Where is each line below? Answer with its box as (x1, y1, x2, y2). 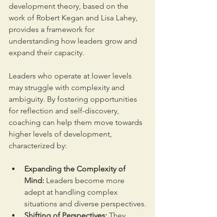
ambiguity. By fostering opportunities (9, 94, 139, 104)
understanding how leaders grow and (9, 36, 139, 46)
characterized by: (9, 141, 67, 151)
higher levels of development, (9, 129, 114, 139)
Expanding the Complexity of (24, 164, 127, 174)
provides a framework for (9, 25, 96, 34)
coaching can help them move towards (9, 118, 144, 127)
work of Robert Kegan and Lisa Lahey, (9, 13, 139, 23)
